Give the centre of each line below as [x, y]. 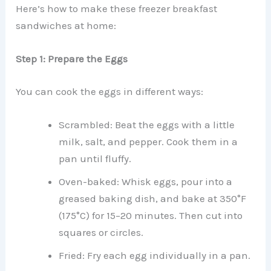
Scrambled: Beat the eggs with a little [147, 124]
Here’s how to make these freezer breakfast [117, 8]
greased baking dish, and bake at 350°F [153, 198]
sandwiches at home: [66, 25]
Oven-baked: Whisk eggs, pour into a [146, 181]
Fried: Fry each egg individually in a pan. [155, 255]
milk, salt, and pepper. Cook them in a [149, 141]
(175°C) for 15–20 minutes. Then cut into [151, 215]
